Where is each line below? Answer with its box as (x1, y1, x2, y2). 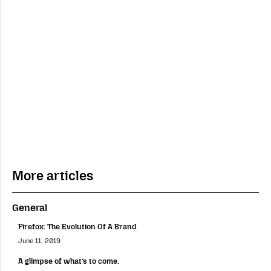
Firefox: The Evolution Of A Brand (18, 222, 137, 232)
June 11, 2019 (18, 237, 60, 245)
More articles (12, 168, 93, 184)
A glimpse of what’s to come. (18, 256, 119, 266)
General (12, 202, 47, 214)
